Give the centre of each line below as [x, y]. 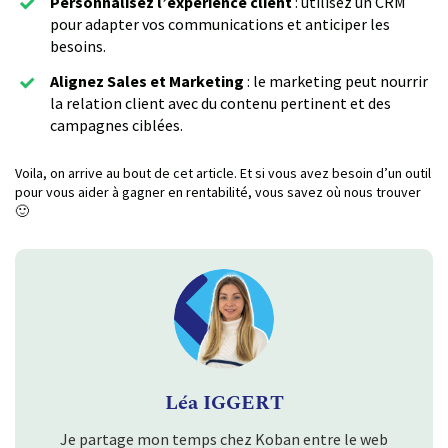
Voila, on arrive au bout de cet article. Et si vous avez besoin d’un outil [223, 172]
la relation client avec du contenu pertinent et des [220, 102]
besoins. [78, 45]
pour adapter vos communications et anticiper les [220, 23]
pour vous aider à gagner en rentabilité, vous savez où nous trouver [218, 191]
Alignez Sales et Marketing [147, 80]
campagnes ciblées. [116, 124]
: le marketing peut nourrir [336, 80]
